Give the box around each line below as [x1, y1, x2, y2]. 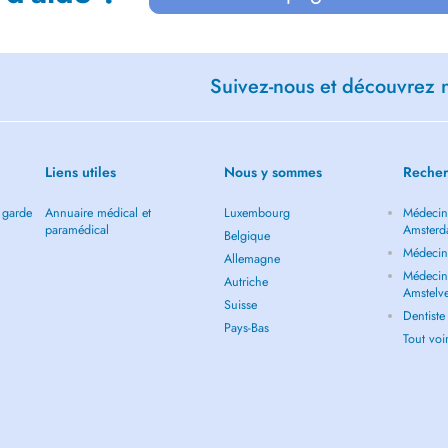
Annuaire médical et [44, 204, 151, 222]
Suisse [224, 296, 257, 314]
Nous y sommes [224, 162, 322, 182]
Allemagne [224, 250, 280, 268]
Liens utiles [44, 162, 116, 182]
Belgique [224, 227, 270, 245]
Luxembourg [224, 204, 290, 222]
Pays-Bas [224, 319, 269, 337]
